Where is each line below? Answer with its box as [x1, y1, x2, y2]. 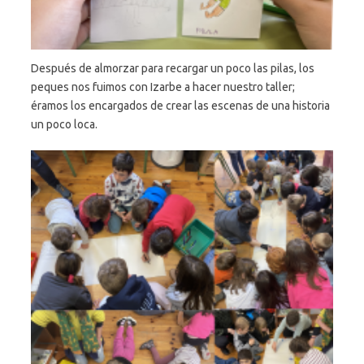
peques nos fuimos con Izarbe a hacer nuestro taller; [31, 80, 295, 93]
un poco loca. [31, 117, 97, 131]
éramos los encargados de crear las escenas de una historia [31, 98, 330, 112]
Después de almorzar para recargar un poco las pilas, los [31, 61, 314, 75]
